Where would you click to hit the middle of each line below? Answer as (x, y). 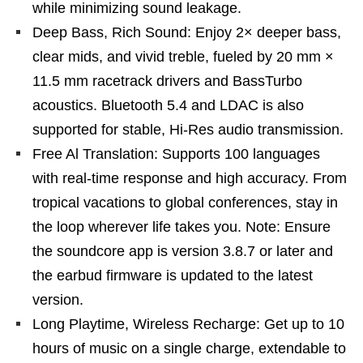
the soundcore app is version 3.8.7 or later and (183, 251)
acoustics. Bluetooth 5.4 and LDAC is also (168, 105)
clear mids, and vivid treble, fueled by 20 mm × (183, 57)
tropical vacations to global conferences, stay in (185, 203)
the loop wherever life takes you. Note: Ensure (181, 227)
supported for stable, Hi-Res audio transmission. (188, 130)
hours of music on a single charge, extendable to (189, 348)
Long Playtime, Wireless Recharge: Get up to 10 (188, 324)
